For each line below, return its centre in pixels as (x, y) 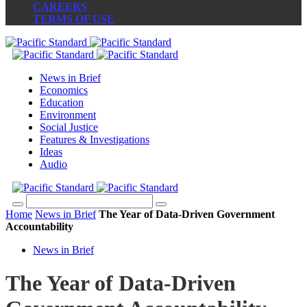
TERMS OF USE (74, 19)
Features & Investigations (95, 139)
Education (62, 102)
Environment (68, 115)
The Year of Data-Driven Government (187, 214)
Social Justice (69, 127)
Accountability (39, 226)
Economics (64, 90)
